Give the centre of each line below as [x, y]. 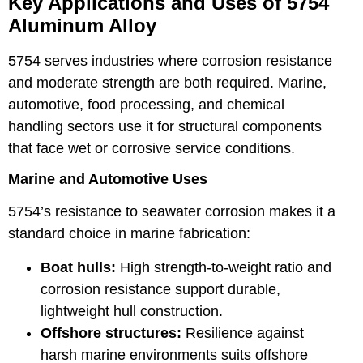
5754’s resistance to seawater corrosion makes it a [172, 212]
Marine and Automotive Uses [108, 179]
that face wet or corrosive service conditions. [152, 148]
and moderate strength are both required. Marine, [167, 82]
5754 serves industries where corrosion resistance [170, 60]
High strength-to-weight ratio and [224, 267]
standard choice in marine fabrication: [129, 234]
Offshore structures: [111, 333]
